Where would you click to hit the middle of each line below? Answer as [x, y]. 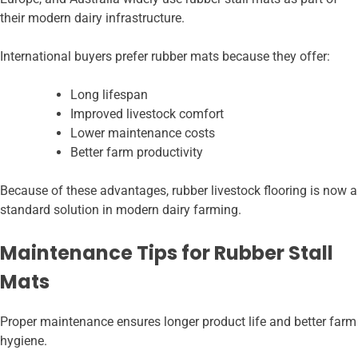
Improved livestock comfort [147, 114]
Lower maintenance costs [143, 133]
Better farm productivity [137, 153]
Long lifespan [109, 95]
